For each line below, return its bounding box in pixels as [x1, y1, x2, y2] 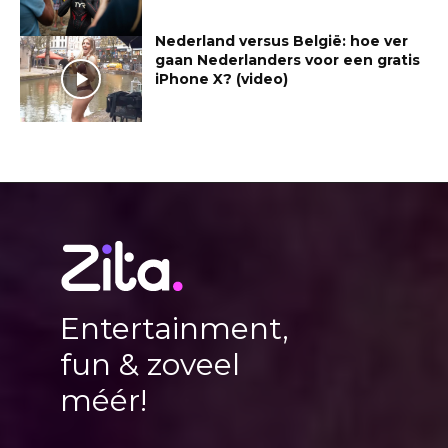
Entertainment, [60, 309, 289, 347]
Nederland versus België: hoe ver [155, 32, 409, 51]
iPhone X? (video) [155, 70, 289, 89]
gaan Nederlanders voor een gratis [155, 51, 421, 70]
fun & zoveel [60, 345, 240, 383]
